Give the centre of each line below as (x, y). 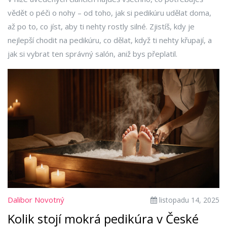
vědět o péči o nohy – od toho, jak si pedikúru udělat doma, (109, 13)
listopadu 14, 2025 (188, 200)
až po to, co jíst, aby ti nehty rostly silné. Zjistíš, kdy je (101, 26)
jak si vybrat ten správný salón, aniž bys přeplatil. (92, 54)
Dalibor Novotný (36, 200)
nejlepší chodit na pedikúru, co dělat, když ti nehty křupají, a (110, 40)
